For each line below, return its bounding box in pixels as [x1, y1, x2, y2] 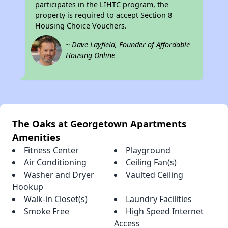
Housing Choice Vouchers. [35, 20, 127, 31]
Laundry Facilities [126, 193, 192, 205]
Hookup [12, 181, 43, 192]
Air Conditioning [24, 156, 87, 168]
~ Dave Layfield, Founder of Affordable [66, 39, 190, 49]
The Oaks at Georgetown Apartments [12, 117, 186, 130]
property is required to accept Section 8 [35, 10, 173, 20]
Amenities [12, 130, 60, 144]
